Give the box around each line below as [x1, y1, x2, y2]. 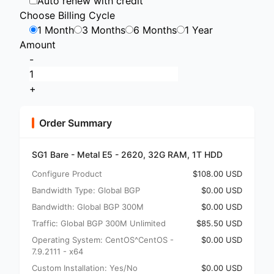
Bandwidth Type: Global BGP [32, 185, 140, 195]
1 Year [185, 24, 213, 36]
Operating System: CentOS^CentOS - [32, 235, 174, 245]
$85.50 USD [196, 218, 242, 228]
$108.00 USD [193, 169, 242, 179]
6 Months [133, 24, 177, 36]
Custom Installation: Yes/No [32, 263, 138, 273]
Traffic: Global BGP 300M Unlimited [32, 218, 166, 228]
